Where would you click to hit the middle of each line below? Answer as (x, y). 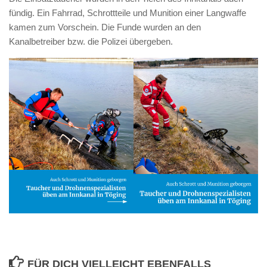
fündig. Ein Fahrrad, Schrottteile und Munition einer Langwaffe (128, 13)
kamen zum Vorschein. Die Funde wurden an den (105, 27)
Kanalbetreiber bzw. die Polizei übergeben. (91, 41)
